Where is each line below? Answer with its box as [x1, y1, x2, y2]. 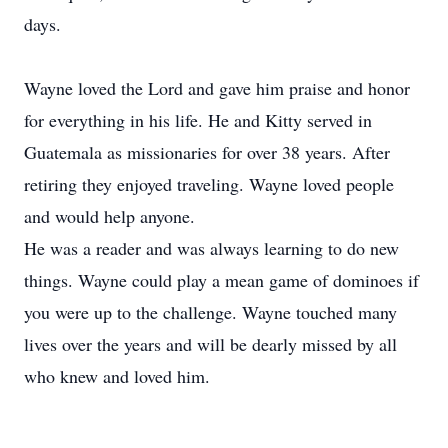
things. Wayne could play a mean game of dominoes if [24, 268, 419, 292]
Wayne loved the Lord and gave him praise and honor [24, 76, 410, 100]
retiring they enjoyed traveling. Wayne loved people [24, 172, 394, 196]
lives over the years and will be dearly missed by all [24, 332, 397, 356]
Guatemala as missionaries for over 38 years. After [24, 140, 390, 164]
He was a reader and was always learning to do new [24, 236, 399, 260]
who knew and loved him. [24, 364, 210, 388]
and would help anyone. [24, 204, 195, 228]
